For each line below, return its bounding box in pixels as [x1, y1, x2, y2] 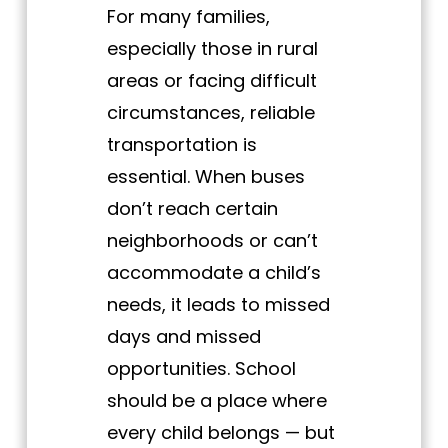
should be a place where [106, 388, 327, 414]
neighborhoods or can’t [106, 228, 318, 254]
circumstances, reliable [106, 100, 315, 126]
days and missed [106, 324, 261, 350]
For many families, [106, 4, 270, 30]
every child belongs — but [106, 420, 335, 446]
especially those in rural [106, 36, 318, 62]
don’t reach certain [106, 196, 278, 222]
